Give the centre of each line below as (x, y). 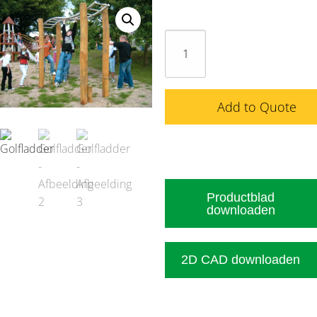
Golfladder (189, 38)
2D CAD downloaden (241, 260)
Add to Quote (257, 107)
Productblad (241, 197)
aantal (179, 55)
